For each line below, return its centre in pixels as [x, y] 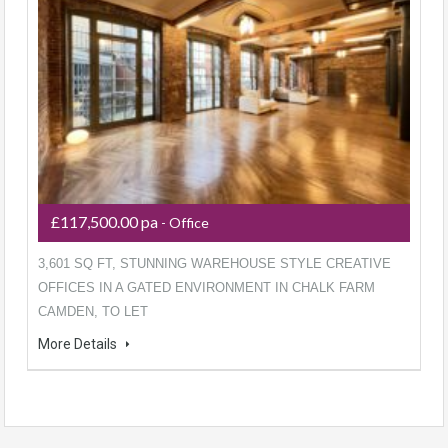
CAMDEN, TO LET [93, 311]
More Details [79, 344]
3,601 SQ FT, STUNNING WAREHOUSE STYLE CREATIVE [214, 263]
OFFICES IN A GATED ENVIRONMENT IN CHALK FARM [206, 287]
